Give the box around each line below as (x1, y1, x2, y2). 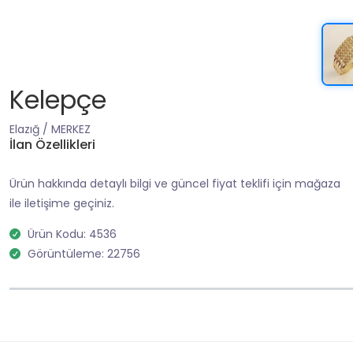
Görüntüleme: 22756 (28, 246, 140, 262)
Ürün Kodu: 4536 (28, 226, 117, 242)
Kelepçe (9, 82, 106, 117)
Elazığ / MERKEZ (9, 121, 91, 137)
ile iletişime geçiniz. (9, 195, 114, 211)
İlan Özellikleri (9, 136, 95, 154)
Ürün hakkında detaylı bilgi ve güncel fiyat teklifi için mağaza (9, 176, 340, 191)
